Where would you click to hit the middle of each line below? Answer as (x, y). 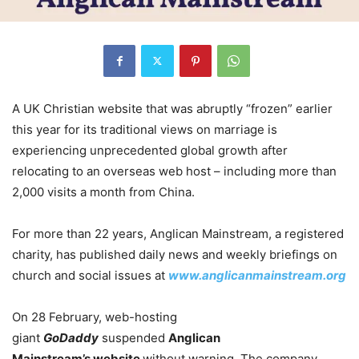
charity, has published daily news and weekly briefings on (175, 254)
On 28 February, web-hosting (95, 317)
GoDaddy (71, 337)
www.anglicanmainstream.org (257, 275)
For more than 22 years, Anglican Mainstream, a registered (178, 233)
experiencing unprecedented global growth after (150, 150)
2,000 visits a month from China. (103, 192)
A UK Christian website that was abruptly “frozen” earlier (172, 108)
